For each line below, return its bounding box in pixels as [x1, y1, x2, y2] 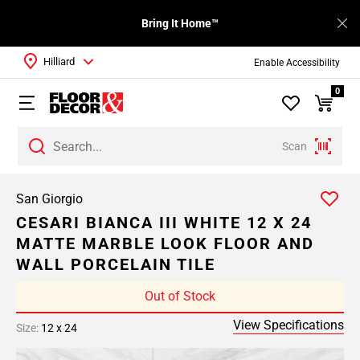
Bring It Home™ [141, 17, 219, 30]
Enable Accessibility [253, 56, 340, 68]
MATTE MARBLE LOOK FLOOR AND [16, 234, 314, 253]
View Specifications [233, 317, 344, 333]
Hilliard [43, 55, 75, 67]
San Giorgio [16, 191, 83, 207]
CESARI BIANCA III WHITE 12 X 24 [16, 213, 312, 232]
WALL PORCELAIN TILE [16, 255, 215, 274]
